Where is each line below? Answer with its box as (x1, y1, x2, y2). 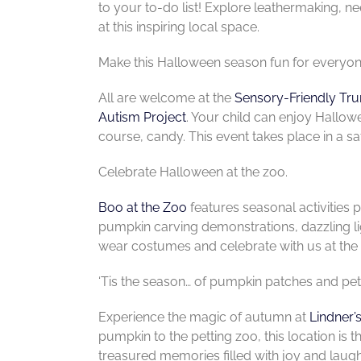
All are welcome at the (98, 89, 234, 106)
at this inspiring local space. (98, 19, 259, 35)
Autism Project (98, 109, 186, 125)
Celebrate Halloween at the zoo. (98, 164, 288, 180)
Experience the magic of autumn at (98, 309, 309, 325)
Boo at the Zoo (98, 199, 187, 215)
